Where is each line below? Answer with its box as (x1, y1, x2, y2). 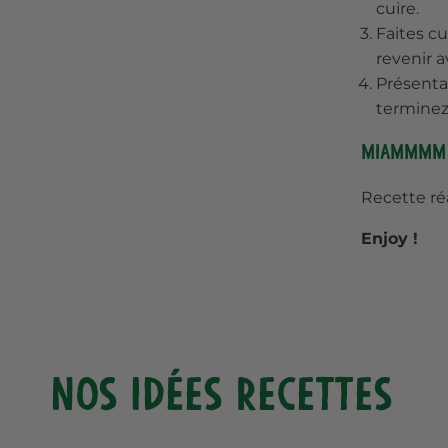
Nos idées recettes (50, 367, 393, 422)
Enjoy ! (361, 229, 418, 248)
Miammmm (361, 140, 446, 165)
